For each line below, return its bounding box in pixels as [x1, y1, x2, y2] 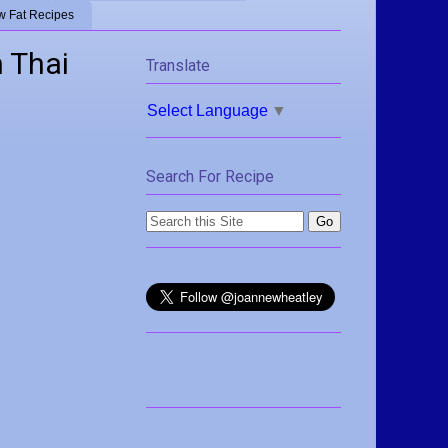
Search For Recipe [146, 167, 274, 187]
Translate [146, 55, 210, 75]
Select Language [147, 101, 268, 119]
